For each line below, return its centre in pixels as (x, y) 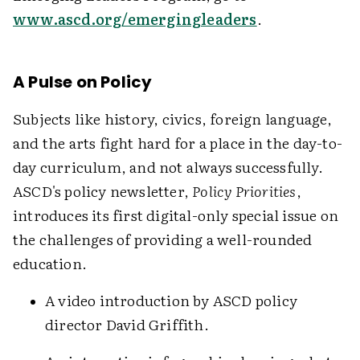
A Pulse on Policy (83, 82)
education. (50, 263)
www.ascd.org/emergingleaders (135, 19)
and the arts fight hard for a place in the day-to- (178, 143)
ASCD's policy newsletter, (103, 191)
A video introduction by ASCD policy (172, 300)
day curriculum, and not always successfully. (168, 167)
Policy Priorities (244, 191)
